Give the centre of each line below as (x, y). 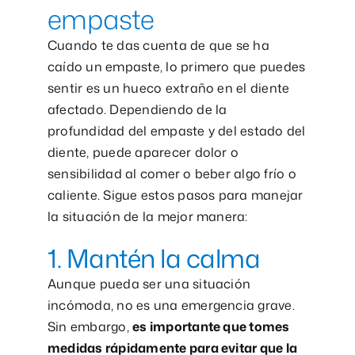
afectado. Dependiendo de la (137, 110)
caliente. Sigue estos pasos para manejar (175, 195)
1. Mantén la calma (154, 258)
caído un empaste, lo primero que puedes (176, 67)
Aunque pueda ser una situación (149, 284)
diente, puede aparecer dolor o (143, 153)
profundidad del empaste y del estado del (176, 131)
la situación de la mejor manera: (147, 217)
